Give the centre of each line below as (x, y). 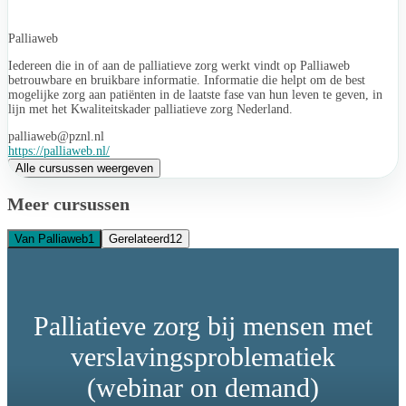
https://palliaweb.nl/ (59, 150)
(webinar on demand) (203, 387)
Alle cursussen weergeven (84, 168)
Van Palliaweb (51, 239)
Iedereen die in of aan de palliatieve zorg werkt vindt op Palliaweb (179, 66)
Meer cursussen (68, 203)
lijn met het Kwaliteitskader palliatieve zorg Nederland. (150, 110)
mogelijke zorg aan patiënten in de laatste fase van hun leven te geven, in (195, 95)
